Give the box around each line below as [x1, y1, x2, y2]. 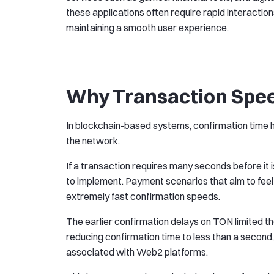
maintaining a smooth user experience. [66, 21, 229, 34]
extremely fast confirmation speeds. [66, 190, 220, 203]
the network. [66, 135, 120, 147]
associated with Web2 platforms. [66, 246, 208, 259]
